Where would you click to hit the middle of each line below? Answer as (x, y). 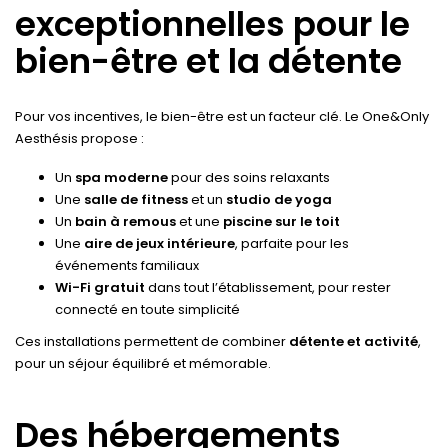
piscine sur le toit (281, 221)
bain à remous (125, 221)
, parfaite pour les (292, 243)
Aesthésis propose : (79, 138)
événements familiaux (127, 265)
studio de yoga (279, 199)
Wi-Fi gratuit (100, 287)
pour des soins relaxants (249, 177)
